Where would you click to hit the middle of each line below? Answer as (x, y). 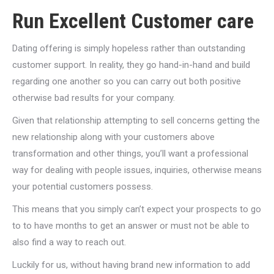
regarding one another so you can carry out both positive (127, 81)
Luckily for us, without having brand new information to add (131, 265)
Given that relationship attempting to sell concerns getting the (136, 120)
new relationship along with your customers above (113, 137)
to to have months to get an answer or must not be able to (131, 226)
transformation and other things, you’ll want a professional (130, 154)
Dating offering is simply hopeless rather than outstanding (129, 48)
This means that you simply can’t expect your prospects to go (137, 209)
